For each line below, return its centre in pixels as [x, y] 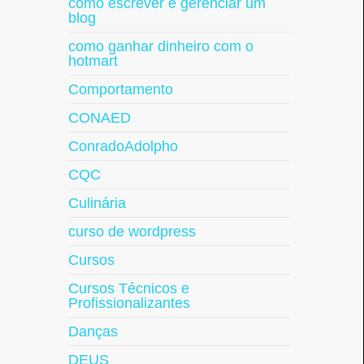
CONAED [99, 118]
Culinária [97, 203]
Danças [93, 331]
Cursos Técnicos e [128, 288]
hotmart [93, 61]
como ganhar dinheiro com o [160, 46]
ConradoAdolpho [123, 146]
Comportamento [120, 89]
